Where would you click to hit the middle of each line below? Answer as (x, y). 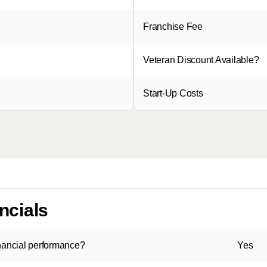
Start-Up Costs (173, 93)
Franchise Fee (173, 27)
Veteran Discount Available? (201, 60)
